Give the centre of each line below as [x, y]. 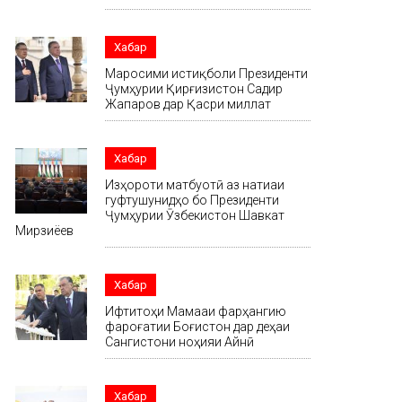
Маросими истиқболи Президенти [206, 74]
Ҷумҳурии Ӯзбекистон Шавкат [195, 216]
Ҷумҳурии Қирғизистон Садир [194, 89]
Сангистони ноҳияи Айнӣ [179, 342]
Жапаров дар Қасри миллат [188, 105]
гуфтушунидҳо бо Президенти [192, 201]
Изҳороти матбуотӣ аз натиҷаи [195, 185]
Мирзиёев [44, 231]
